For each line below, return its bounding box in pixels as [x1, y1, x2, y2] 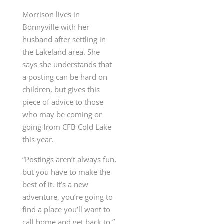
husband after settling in [22, 34, 106, 45]
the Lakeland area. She [22, 47, 100, 57]
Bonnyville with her [22, 22, 89, 32]
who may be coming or [22, 109, 102, 120]
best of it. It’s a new [22, 179, 88, 190]
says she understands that [22, 59, 112, 70]
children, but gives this [22, 84, 100, 95]
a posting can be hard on [22, 72, 107, 82]
